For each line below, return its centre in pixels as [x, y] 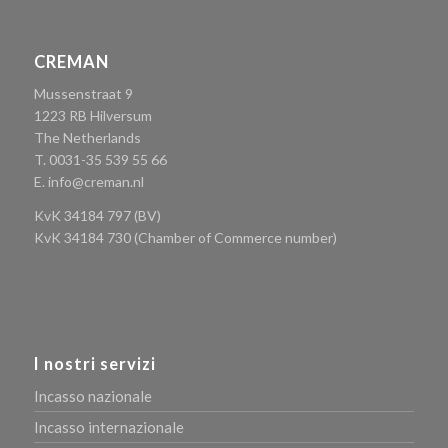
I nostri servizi [94, 364]
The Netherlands [87, 138]
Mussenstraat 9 [83, 94]
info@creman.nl [95, 182]
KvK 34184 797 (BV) [97, 216]
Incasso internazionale [108, 427]
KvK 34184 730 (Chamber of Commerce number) [185, 238]
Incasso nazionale [92, 396]
